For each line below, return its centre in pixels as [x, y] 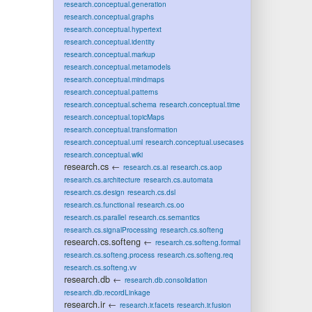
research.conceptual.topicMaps [114, 117]
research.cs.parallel [95, 217]
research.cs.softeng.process [109, 255]
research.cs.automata [178, 179]
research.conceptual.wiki [103, 154]
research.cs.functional [99, 204]
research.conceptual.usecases [194, 142]
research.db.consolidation [166, 280]
